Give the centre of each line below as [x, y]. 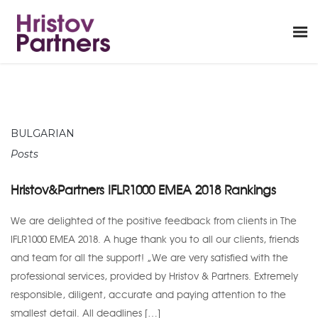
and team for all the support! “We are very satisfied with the [149, 258]
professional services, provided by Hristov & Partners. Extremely [154, 276]
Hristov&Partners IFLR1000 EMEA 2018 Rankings [143, 190]
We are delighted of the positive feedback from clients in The [154, 221]
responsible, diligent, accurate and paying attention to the [148, 295]
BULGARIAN [43, 133]
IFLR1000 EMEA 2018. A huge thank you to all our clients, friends [155, 240]
